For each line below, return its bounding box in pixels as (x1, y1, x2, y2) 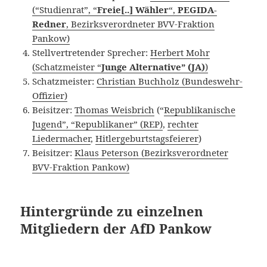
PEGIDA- (178, 3, 218, 15)
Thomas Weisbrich (74, 103, 155, 116)
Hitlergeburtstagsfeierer (95, 132, 199, 144)
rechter (167, 117, 199, 130)
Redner (32, 17, 67, 30)
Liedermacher (32, 132, 91, 144)
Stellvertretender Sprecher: (32, 46, 151, 58)
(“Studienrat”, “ (32, 3, 98, 15)
